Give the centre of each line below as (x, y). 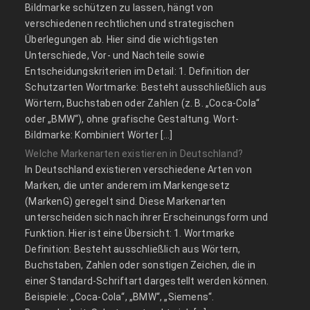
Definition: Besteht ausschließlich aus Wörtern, (133, 249)
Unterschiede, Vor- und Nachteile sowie (115, 55)
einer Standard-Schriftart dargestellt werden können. (147, 281)
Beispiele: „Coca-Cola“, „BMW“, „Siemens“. (120, 297)
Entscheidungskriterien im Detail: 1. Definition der (138, 71)
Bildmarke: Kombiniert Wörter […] (99, 135)
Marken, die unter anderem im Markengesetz (128, 185)
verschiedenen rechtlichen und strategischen (129, 23)
